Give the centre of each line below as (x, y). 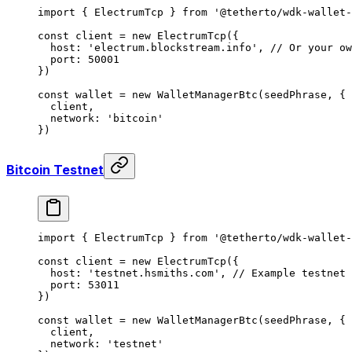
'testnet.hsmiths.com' (154, 273)
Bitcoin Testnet (55, 169)
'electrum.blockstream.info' (173, 48)
